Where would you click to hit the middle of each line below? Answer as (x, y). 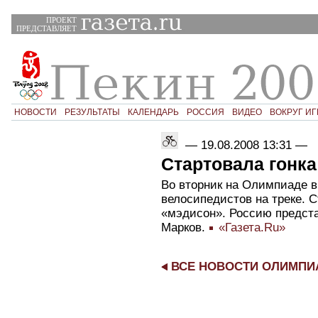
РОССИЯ (205, 112)
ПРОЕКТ (61, 20)
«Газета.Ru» (250, 227)
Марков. (185, 227)
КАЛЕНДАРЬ (153, 112)
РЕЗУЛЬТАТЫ (92, 112)
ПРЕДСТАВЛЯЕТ (46, 29)
